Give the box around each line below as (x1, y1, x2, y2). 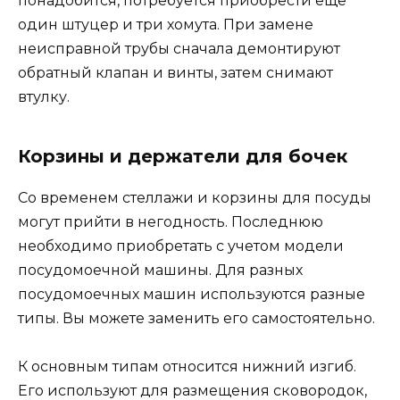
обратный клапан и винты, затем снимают (18, 63, 333, 81)
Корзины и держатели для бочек (18, 145, 347, 167)
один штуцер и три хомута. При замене (18, 15, 313, 33)
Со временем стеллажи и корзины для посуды (18, 188, 371, 206)
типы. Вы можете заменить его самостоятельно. (18, 309, 375, 327)
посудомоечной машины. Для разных (18, 261, 303, 279)
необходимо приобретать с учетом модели (18, 237, 344, 254)
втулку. (18, 87, 70, 105)
